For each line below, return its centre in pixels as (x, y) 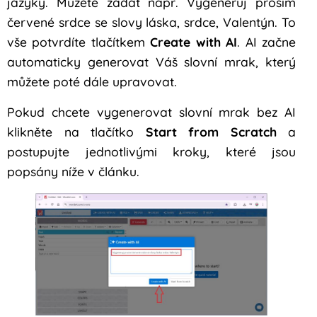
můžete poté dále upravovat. (92, 82)
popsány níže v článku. (73, 171)
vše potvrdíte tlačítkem (79, 42)
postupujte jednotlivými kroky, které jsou (151, 151)
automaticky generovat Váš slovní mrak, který (151, 62)
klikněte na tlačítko (76, 131)
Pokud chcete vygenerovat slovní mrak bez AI (151, 111)
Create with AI (194, 42)
